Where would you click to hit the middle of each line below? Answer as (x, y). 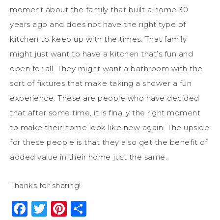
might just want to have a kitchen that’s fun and (101, 54)
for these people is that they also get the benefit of (109, 142)
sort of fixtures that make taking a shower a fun (101, 83)
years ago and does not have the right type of (98, 24)
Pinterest (104, 208)
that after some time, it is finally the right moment (105, 112)
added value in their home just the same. (88, 157)
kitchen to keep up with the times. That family (98, 39)
